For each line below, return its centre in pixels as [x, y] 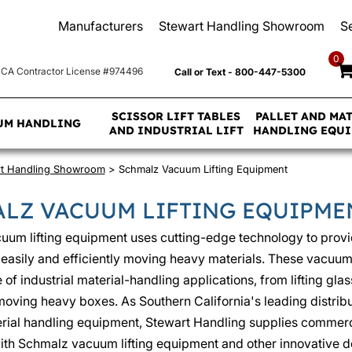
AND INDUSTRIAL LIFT [176, 130]
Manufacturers [101, 26]
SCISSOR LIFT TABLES [176, 116]
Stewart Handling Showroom [242, 26]
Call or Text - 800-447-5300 [240, 72]
